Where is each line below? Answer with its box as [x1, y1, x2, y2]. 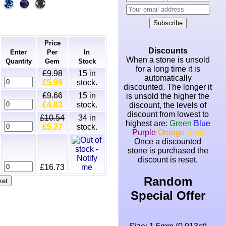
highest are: [125, 119, 169, 128]
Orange [157, 128, 185, 137]
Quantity [5, 58, 32, 65]
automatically [144, 74, 192, 82]
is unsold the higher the [126, 92, 209, 100]
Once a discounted [134, 137, 201, 146]
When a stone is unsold [126, 55, 210, 64]
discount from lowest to [127, 110, 209, 119]
